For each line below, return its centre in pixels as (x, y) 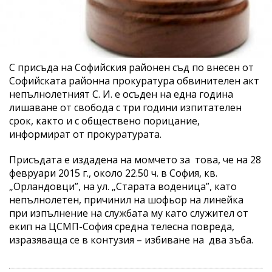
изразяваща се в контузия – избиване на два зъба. (131, 240)
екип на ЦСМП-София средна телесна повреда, (122, 226)
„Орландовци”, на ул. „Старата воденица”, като (123, 186)
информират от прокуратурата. (85, 134)
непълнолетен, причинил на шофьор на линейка (126, 199)
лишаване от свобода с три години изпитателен (125, 107)
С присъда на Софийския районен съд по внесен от (131, 67)
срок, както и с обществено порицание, (104, 121)
